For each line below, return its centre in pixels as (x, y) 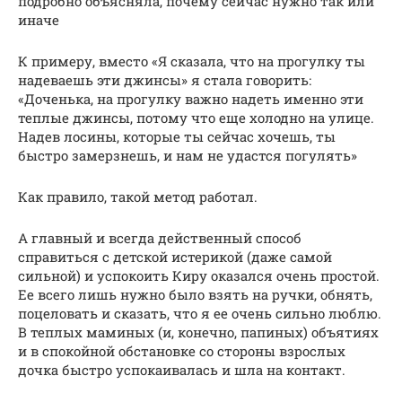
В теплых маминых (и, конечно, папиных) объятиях (198, 332)
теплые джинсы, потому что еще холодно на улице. (196, 117)
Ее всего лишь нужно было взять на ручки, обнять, (195, 294)
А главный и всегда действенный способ (160, 237)
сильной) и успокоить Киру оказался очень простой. (199, 275)
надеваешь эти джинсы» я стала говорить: (165, 79)
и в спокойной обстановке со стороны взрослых (182, 350)
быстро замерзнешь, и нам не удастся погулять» (188, 155)
